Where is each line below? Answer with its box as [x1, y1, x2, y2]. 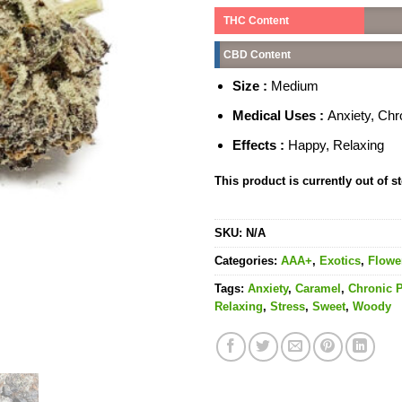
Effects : [232, 136, 288, 153]
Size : [232, 77, 271, 93]
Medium [270, 77, 319, 93]
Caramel [295, 281, 341, 295]
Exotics [319, 253, 361, 267]
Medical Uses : [232, 107, 328, 123]
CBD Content [223, 48, 291, 61]
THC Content [223, 13, 289, 27]
